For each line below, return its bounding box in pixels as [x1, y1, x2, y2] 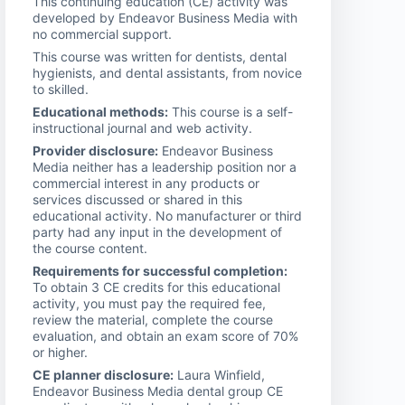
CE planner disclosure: [33, 366, 174, 382]
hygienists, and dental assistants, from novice [33, 64, 302, 80]
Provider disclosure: [33, 142, 158, 158]
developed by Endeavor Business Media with [33, 9, 297, 25]
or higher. [33, 344, 88, 360]
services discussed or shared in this [33, 191, 242, 207]
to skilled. [33, 80, 89, 97]
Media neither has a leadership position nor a [33, 158, 297, 174]
